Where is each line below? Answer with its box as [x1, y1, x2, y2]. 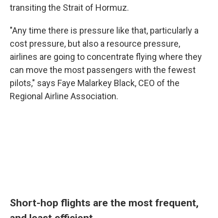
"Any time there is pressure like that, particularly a [10, 25, 199, 36]
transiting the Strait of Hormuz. [10, 2, 129, 13]
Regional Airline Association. [10, 91, 118, 101]
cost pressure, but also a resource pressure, [10, 38, 180, 49]
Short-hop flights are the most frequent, [10, 196, 199, 209]
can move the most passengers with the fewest [10, 64, 196, 75]
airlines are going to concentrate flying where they [10, 51, 202, 62]
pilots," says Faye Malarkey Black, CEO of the [10, 77, 180, 88]
